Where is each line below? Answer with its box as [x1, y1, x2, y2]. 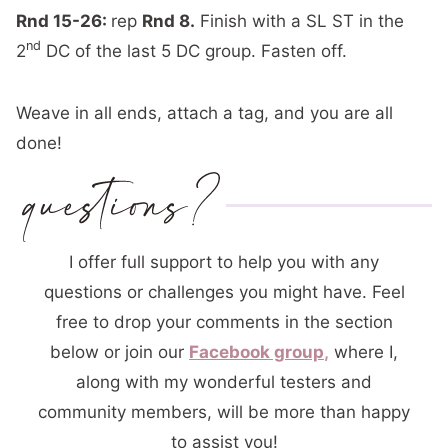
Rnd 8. [142, 10, 195, 31]
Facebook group [189, 341, 324, 362]
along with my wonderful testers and [76, 371, 372, 392]
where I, [329, 341, 398, 362]
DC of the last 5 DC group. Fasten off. [41, 40, 347, 61]
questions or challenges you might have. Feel [43, 281, 405, 302]
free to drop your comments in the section [55, 311, 393, 332]
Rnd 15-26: [16, 10, 111, 31]
